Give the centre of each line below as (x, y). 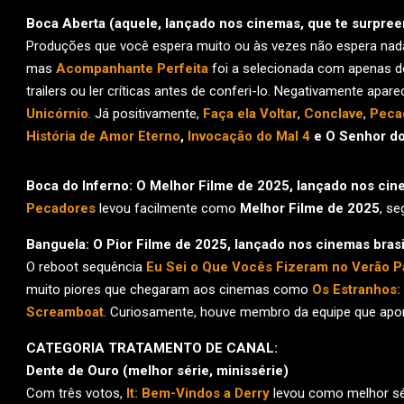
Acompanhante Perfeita (132, 69)
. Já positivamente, (146, 114)
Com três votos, (76, 393)
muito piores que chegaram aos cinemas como (169, 289)
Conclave (334, 114)
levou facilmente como (168, 208)
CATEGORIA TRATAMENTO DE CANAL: (152, 348)
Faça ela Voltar (250, 114)
